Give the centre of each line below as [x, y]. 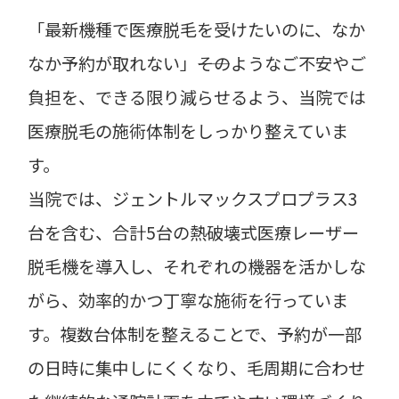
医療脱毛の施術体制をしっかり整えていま [188, 130]
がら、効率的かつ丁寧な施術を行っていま [188, 300]
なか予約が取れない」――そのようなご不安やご [197, 63]
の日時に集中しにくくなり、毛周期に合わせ [197, 367]
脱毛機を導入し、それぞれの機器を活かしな [197, 266]
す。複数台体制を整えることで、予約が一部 [195, 334]
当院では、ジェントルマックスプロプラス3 [193, 198]
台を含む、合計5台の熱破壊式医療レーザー [194, 232]
